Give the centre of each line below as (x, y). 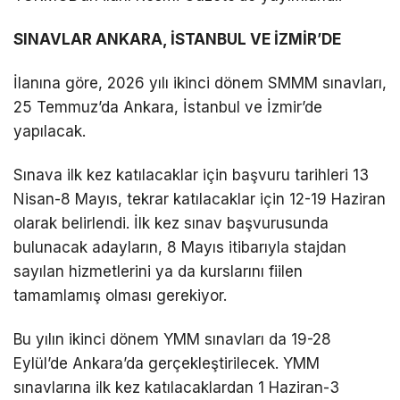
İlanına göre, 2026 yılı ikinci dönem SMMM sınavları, (200, 83)
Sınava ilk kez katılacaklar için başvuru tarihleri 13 (191, 175)
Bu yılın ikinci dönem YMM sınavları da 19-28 (172, 339)
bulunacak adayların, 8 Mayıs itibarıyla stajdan (180, 247)
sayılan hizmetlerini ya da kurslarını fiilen (158, 271)
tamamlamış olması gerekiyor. (120, 295)
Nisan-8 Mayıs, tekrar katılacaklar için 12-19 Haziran (200, 199)
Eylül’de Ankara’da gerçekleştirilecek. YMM (167, 363)
